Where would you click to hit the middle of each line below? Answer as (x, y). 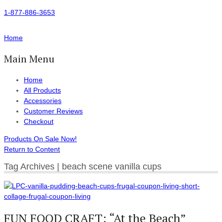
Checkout (39, 121)
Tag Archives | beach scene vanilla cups (83, 166)
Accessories (43, 101)
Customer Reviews (53, 111)
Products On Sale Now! (40, 139)
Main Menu (29, 59)
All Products (42, 90)
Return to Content (32, 149)
